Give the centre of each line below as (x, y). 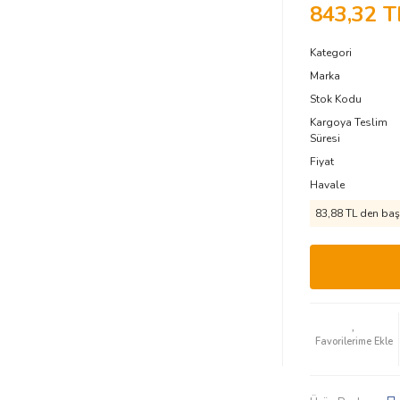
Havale (327, 185)
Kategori (330, 53)
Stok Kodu (335, 99)
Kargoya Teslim (348, 122)
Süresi (325, 138)
